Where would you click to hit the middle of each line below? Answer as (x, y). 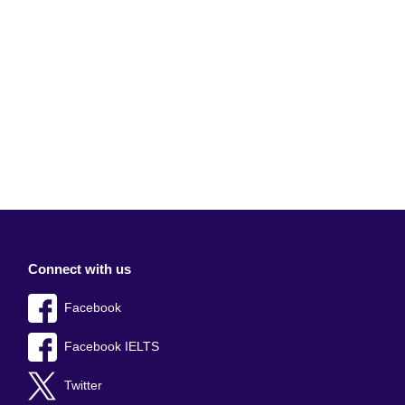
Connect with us (80, 268)
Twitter (83, 385)
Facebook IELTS (112, 346)
